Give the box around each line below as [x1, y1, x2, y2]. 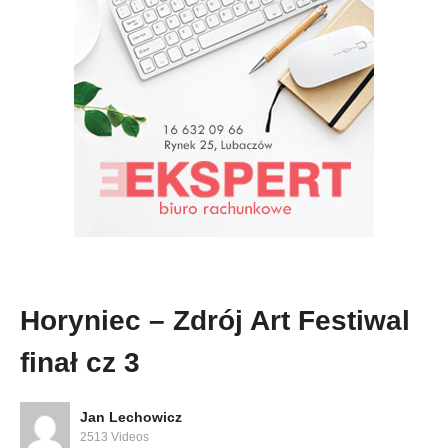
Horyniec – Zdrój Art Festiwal [20, 305, 410, 337]
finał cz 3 [20, 347, 140, 379]
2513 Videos [80, 429, 149, 444]
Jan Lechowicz [80, 408, 182, 425]
